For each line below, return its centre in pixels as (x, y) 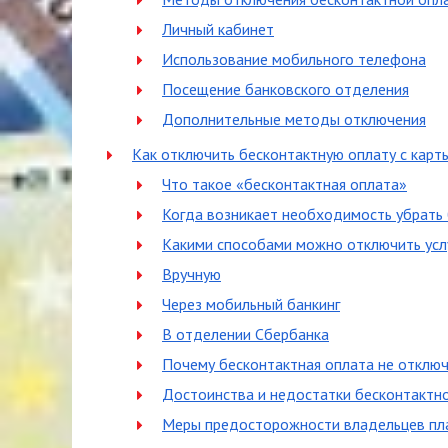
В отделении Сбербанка (245, 334)
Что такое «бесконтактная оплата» (284, 184)
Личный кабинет (218, 29)
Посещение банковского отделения (285, 89)
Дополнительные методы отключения (294, 119)
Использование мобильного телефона (294, 59)
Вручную (191, 274)
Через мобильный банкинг (251, 304)
